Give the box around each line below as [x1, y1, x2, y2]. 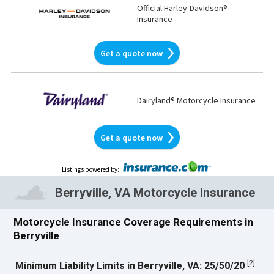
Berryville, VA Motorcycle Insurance [55, 185, 256, 200]
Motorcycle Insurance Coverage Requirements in [13, 216, 254, 229]
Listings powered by [62, 165, 117, 174]
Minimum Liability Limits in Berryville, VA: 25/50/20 [15, 260, 245, 272]
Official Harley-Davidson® [136, 2, 228, 14]
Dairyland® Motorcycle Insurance [136, 95, 256, 106]
